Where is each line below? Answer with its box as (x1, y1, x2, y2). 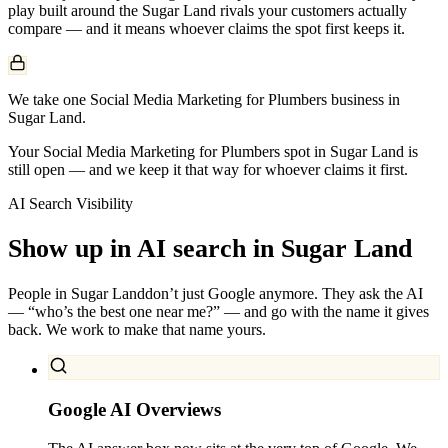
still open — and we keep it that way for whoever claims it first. (8, 160, 408, 178)
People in (8, 285, 71, 303)
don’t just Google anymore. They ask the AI (145, 285, 423, 303)
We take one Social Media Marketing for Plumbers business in (8, 90, 400, 108)
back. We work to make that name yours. (8, 321, 266, 339)
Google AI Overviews (48, 398, 221, 420)
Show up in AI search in (8, 233, 274, 263)
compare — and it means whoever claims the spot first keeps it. (8, 19, 405, 37)
